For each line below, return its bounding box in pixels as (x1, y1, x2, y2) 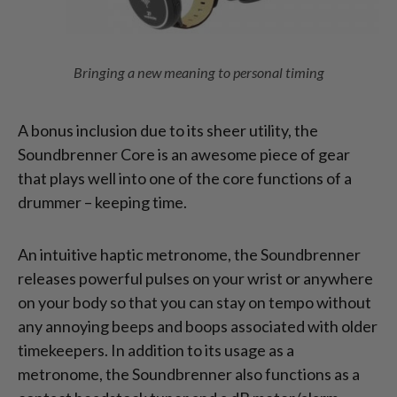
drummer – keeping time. (18, 191, 190, 212)
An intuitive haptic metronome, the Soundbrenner (18, 244, 361, 264)
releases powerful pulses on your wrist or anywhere (18, 268, 373, 288)
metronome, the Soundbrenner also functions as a (18, 363, 360, 384)
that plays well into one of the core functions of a (18, 167, 352, 188)
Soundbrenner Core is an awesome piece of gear (18, 144, 350, 164)
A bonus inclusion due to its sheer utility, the (18, 120, 318, 140)
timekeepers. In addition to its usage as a (18, 339, 294, 360)
